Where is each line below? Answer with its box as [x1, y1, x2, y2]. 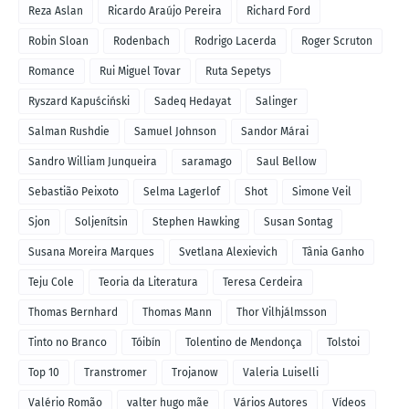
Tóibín [131, 336, 161, 349]
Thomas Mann [142, 306, 212, 319]
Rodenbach [113, 35, 170, 47]
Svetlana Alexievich [179, 246, 278, 258]
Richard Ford [246, 5, 310, 17]
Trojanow [172, 366, 218, 379]
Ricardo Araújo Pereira [108, 5, 222, 17]
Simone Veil [292, 185, 351, 198]
